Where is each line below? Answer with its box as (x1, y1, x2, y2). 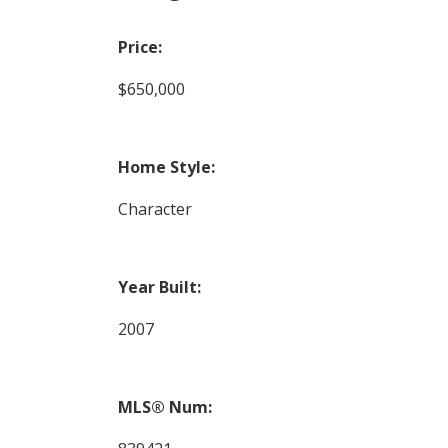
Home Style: (117, 155, 215, 178)
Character (117, 197, 192, 220)
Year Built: (117, 275, 201, 298)
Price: (117, 35, 162, 58)
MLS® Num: (117, 395, 212, 418)
